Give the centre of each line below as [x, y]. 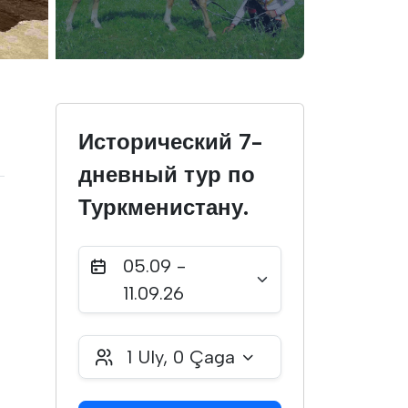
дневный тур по [167, 174]
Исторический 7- [170, 142]
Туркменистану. [163, 207]
